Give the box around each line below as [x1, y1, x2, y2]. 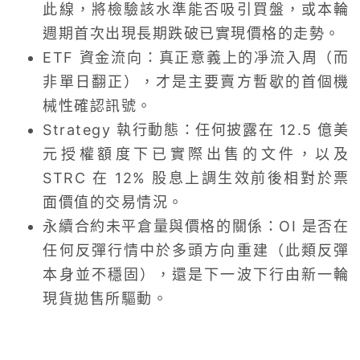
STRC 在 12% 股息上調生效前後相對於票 [43, 170, 350, 187]
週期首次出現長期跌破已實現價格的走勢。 [43, 25, 341, 43]
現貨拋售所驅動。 [43, 290, 169, 308]
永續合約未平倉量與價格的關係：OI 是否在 [43, 218, 350, 235]
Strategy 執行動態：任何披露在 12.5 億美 [43, 121, 350, 139]
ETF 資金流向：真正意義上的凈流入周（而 [43, 49, 350, 67]
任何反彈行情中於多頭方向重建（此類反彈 [43, 242, 350, 260]
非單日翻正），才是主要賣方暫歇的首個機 [43, 73, 350, 91]
